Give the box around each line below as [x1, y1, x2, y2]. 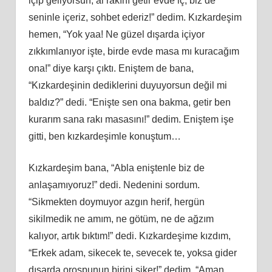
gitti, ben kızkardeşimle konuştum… [28, 131, 181, 141]
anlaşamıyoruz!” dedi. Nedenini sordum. [28, 179, 200, 190]
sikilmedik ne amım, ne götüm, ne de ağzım [28, 213, 214, 224]
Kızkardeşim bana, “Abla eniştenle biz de [28, 162, 205, 173]
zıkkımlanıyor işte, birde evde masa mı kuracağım [28, 46, 239, 56]
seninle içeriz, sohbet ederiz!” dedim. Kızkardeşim [28, 12, 242, 22]
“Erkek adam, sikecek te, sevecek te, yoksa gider [28, 247, 237, 258]
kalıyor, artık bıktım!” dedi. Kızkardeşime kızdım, [28, 230, 231, 241]
